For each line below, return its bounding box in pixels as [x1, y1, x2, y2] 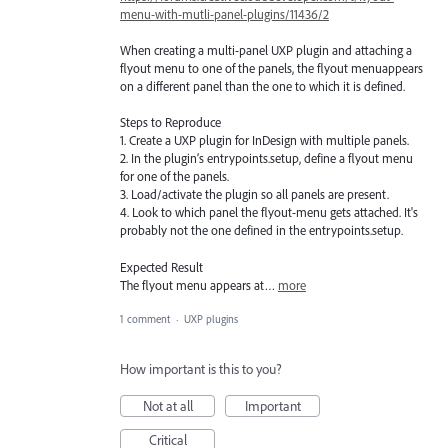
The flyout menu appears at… [120, 276, 278, 293]
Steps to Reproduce [120, 114, 221, 131]
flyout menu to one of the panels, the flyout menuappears [120, 60, 423, 77]
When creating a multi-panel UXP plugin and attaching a [120, 42, 412, 59]
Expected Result [120, 258, 203, 275]
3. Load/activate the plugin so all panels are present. [120, 186, 389, 203]
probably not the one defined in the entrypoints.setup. [120, 222, 403, 239]
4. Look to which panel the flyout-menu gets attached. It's [120, 204, 418, 221]
